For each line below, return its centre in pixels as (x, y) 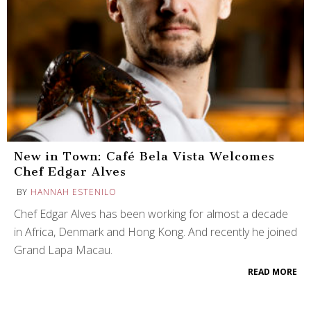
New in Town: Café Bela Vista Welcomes (144, 156)
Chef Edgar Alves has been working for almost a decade (151, 213)
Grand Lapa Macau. (63, 250)
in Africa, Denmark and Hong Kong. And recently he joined (155, 232)
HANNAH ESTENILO (74, 192)
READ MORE (272, 271)
